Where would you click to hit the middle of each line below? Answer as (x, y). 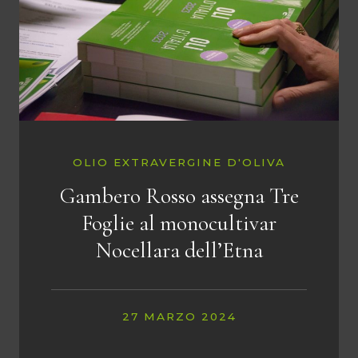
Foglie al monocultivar (179, 223)
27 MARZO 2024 (179, 316)
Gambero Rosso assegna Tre (179, 196)
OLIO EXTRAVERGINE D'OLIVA (179, 162)
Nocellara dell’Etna (179, 251)
